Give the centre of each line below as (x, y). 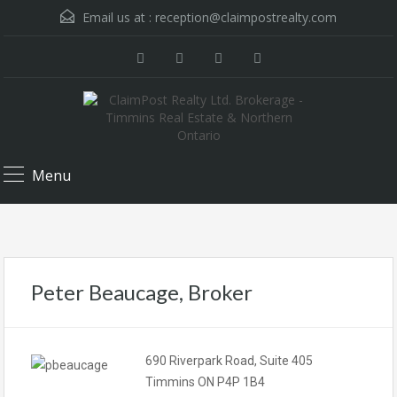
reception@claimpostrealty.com (246, 17)
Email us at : (117, 17)
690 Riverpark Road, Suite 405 (229, 361)
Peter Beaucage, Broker (142, 292)
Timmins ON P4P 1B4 (205, 382)
